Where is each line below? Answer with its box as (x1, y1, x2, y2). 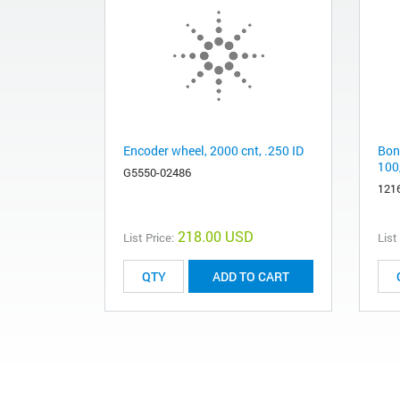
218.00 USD (178, 227, 254, 246)
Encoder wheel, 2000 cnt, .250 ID (123, 142, 304, 160)
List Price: (123, 229, 174, 246)
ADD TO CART (212, 268, 289, 286)
